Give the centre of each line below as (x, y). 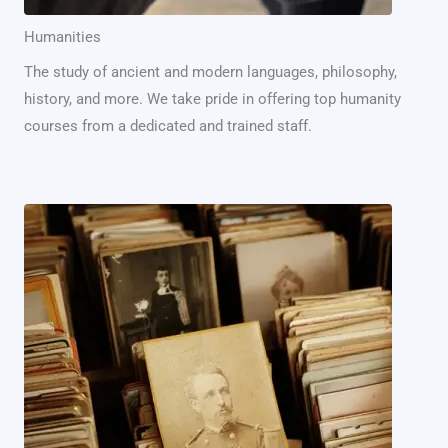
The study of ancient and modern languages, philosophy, (210, 72)
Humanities (62, 37)
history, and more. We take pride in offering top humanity (212, 99)
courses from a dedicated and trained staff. (168, 126)
